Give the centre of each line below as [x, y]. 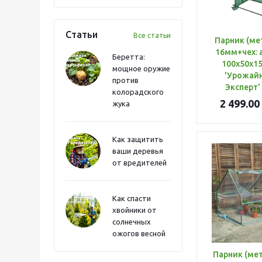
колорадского [138, 92]
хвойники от [135, 210]
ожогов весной [139, 233]
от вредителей [139, 163]
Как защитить [138, 139]
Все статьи [152, 35]
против [125, 80]
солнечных [132, 222]
